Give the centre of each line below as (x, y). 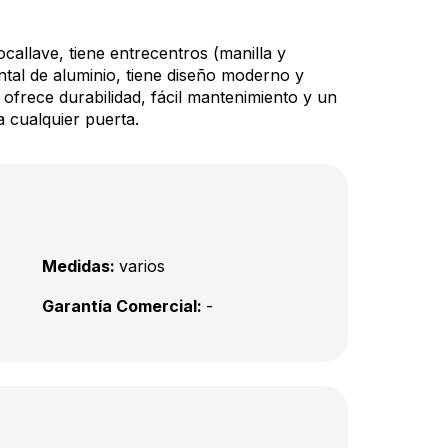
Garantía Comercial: (124, 306)
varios (142, 266)
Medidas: (80, 266)
